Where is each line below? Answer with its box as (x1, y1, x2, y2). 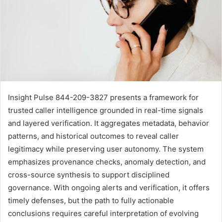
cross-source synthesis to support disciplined (8, 170, 169, 180)
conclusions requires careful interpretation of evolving (8, 209, 199, 219)
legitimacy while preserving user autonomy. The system (8, 144, 204, 154)
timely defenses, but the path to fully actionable (8, 196, 174, 206)
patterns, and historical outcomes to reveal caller (8, 131, 179, 141)
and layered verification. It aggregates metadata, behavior (8, 118, 209, 128)
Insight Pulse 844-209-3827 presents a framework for (8, 93, 199, 103)
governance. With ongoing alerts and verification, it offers (8, 183, 210, 193)
